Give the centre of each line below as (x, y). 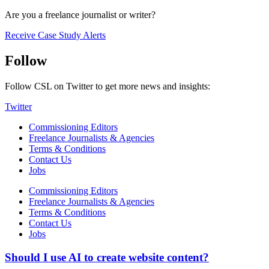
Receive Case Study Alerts (55, 35)
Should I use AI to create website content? (107, 257)
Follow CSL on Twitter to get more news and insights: (109, 86)
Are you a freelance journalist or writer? (80, 15)
